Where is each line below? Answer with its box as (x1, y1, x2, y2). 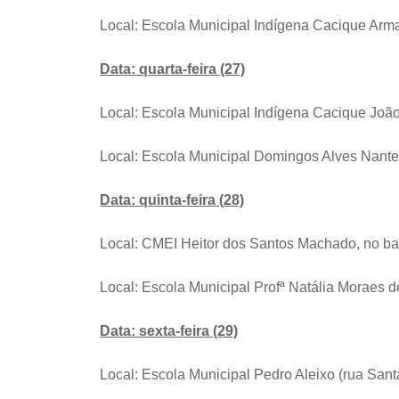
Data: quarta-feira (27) (100, 61, 245, 77)
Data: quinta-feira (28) (100, 191, 244, 208)
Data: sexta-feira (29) (100, 322, 238, 338)
